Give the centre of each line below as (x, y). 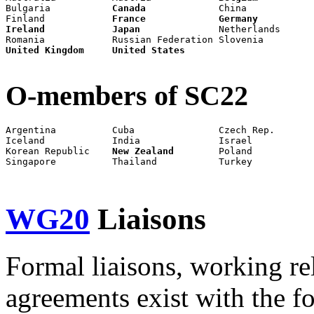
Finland (59, 18)
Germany (238, 18)
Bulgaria (59, 8)
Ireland (25, 29)
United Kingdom (45, 50)
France (129, 18)
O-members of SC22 (127, 95)
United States (149, 50)
